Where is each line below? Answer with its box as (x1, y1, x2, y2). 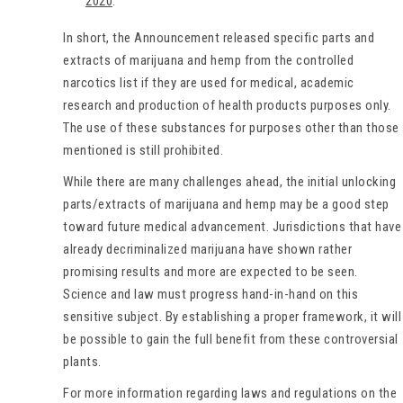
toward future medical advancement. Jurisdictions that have (63, 218, 401, 235)
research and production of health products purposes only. (63, 96, 391, 113)
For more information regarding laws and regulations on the (63, 384, 397, 401)
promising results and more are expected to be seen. (63, 263, 358, 280)
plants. (63, 353, 108, 370)
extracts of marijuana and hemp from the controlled (63, 51, 354, 68)
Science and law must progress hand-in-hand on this (63, 285, 358, 302)
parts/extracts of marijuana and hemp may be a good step (63, 195, 390, 212)
